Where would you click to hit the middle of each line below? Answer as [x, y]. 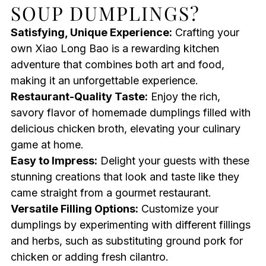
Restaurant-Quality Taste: [79, 97]
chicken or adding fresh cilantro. [89, 257]
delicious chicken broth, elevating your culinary [125, 129]
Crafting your [205, 33]
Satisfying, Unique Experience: [91, 33]
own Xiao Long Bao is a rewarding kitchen [115, 49]
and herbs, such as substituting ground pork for [126, 241]
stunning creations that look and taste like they [125, 177]
